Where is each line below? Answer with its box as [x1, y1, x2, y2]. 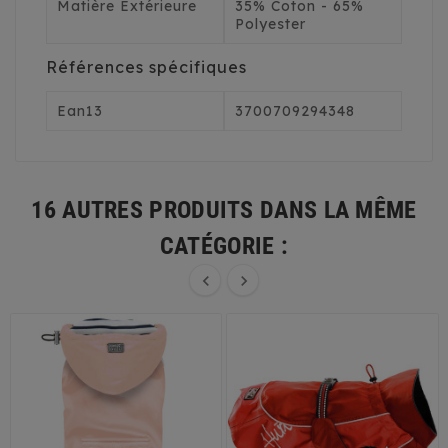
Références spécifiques [46, 57, 247, 78]
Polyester [235, 15, 306, 34]
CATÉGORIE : [159, 232, 289, 261]
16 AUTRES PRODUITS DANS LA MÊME [31, 196, 417, 225]
